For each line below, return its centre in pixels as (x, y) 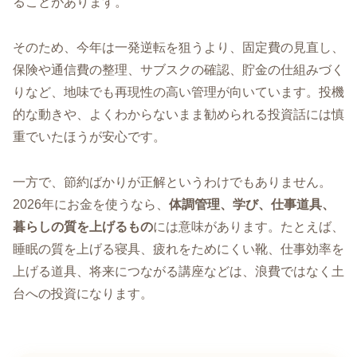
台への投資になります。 (83, 293)
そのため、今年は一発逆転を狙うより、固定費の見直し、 (178, 47)
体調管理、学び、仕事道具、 (252, 204)
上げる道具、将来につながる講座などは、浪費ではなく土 (178, 271)
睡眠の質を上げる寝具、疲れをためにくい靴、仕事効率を (178, 249)
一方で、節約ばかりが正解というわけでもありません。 (172, 182)
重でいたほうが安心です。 (89, 136)
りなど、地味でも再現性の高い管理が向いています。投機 (178, 92)
